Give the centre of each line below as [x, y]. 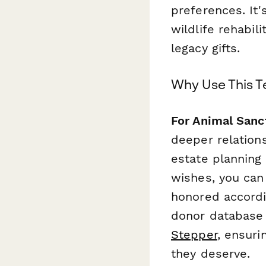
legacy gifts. [206, 48]
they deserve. [211, 253]
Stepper [194, 234]
